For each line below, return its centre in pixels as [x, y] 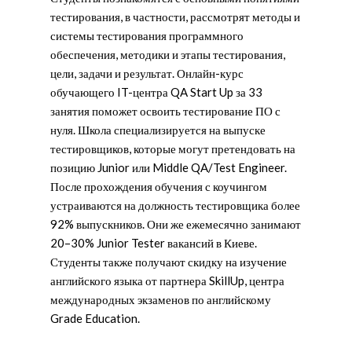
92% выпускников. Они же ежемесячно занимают [176, 224]
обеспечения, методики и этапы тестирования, [168, 54]
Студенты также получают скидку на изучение [169, 261]
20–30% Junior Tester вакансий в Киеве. [154, 242]
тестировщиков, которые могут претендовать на [173, 148]
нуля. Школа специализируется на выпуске [158, 129]
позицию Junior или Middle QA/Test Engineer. [169, 167]
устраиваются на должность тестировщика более [175, 205]
